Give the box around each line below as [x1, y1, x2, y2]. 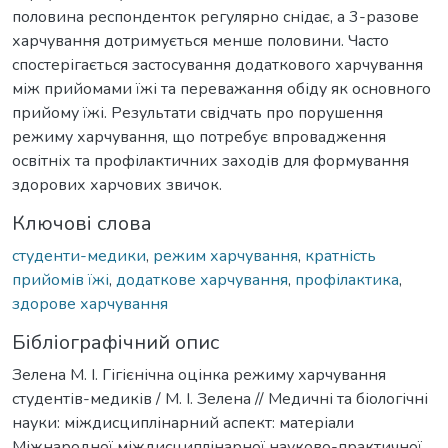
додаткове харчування [116, 268, 288, 291]
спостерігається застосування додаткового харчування [12, 53, 423, 76]
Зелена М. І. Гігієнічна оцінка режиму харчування [12, 363, 386, 386]
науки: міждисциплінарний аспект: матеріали [12, 411, 354, 434]
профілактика [295, 268, 399, 291]
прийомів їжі [12, 268, 109, 291]
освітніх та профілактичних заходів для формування [12, 149, 409, 172]
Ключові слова [12, 209, 152, 237]
